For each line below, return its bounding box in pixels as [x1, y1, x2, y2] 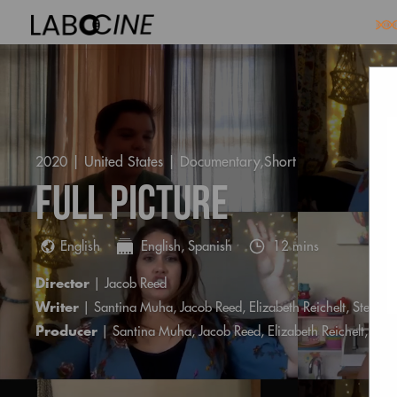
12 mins [273, 240, 319, 254]
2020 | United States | [35, 154, 180, 169]
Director [35, 277, 90, 292]
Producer [35, 325, 97, 339]
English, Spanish [141, 240, 232, 254]
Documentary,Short [180, 154, 296, 169]
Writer [35, 301, 79, 315]
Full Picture [35, 182, 229, 231]
